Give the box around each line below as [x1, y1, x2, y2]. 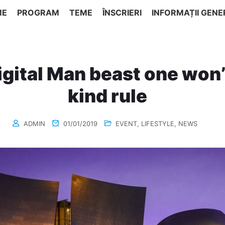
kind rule [68, 85, 147, 107]
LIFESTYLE [141, 120, 174, 128]
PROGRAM [17, 8, 59, 18]
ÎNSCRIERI [102, 8, 142, 18]
